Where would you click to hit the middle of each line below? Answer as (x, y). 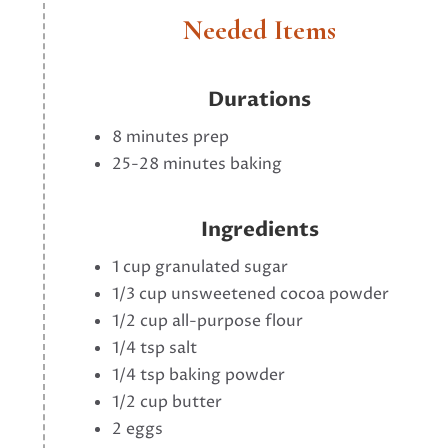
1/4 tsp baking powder (199, 374)
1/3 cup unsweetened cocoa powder (251, 293)
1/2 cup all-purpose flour (208, 320)
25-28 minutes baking (197, 163)
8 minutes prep (171, 136)
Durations (260, 99)
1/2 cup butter (167, 401)
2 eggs (138, 428)
